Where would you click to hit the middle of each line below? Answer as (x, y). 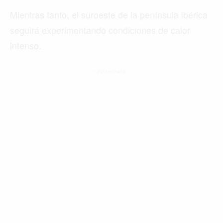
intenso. (26, 45)
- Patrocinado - (111, 71)
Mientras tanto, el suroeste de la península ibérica (109, 14)
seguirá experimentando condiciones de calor (100, 30)
